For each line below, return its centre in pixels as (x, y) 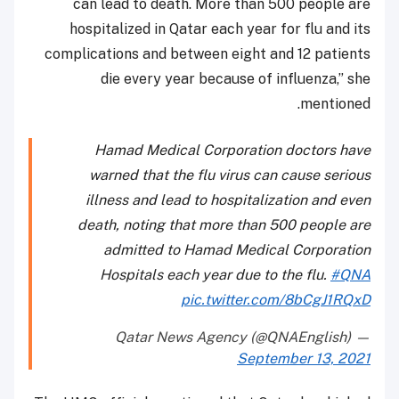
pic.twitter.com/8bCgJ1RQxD (276, 299)
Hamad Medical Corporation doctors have (232, 150)
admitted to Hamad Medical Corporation (237, 249)
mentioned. (335, 103)
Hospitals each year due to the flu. (215, 274)
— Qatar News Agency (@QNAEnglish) (361, 337)
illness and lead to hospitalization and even (228, 199)
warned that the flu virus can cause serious (230, 175)
